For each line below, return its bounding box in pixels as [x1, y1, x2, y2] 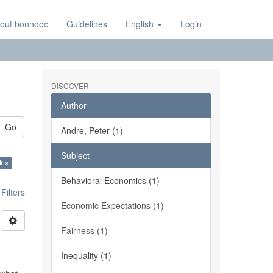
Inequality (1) [60, 249, 112, 261]
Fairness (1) [60, 224, 108, 236]
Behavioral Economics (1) [60, 174, 160, 186]
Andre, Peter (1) [60, 124, 123, 136]
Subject [60, 149, 90, 161]
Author [60, 99, 87, 112]
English [126, 18, 156, 30]
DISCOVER [51, 80, 89, 91]
